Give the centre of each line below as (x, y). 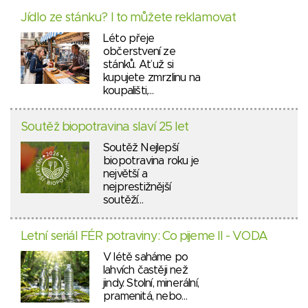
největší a (125, 174)
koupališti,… (129, 91)
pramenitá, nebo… (145, 297)
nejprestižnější (137, 187)
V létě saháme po (146, 257)
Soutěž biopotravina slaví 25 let (105, 128)
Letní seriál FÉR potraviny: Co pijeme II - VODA (144, 237)
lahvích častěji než (145, 271)
